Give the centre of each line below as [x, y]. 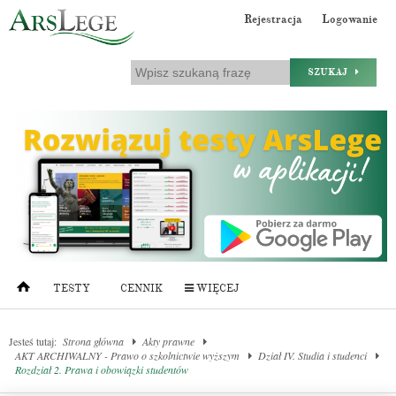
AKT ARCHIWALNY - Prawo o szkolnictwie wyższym [127, 356]
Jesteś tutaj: [33, 342]
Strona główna [93, 342]
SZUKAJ [331, 72]
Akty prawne [168, 342]
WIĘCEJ [216, 289]
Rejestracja [273, 19]
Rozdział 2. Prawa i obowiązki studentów [102, 370]
